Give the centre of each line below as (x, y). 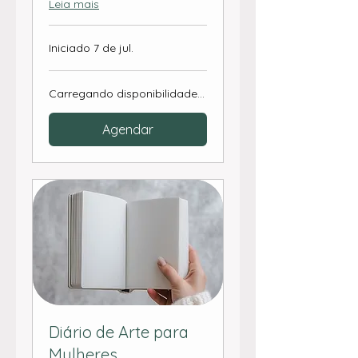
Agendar (128, 130)
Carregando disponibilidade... (127, 94)
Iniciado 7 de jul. (91, 48)
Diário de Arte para (119, 332)
